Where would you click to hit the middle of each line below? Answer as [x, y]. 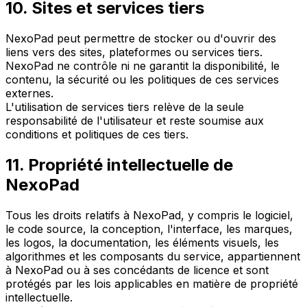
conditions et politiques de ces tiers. [97, 135]
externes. [29, 94]
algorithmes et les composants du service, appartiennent [153, 256]
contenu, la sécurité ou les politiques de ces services [142, 80]
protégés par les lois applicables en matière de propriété [152, 283]
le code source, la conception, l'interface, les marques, [149, 229]
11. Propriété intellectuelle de [119, 165]
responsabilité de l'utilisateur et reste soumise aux [135, 121]
